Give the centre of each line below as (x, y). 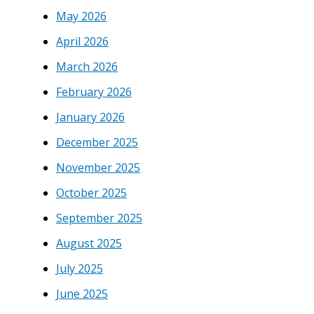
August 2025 (89, 243)
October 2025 (91, 192)
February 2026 (94, 91)
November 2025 (98, 167)
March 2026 (87, 66)
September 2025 (99, 218)
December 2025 (97, 142)
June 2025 (82, 293)
